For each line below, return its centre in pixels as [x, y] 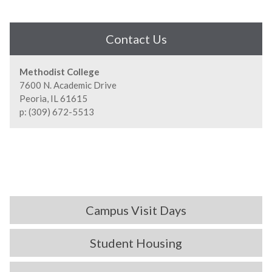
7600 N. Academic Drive [68, 85]
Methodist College [59, 71]
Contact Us [136, 39]
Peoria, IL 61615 [53, 98]
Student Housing [136, 243]
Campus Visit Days [136, 210]
